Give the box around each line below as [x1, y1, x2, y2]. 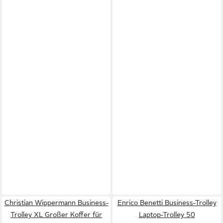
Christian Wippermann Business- [4, 198, 109, 207]
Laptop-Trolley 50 [138, 210, 195, 219]
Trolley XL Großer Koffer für [10, 210, 102, 219]
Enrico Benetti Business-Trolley [117, 198, 217, 207]
